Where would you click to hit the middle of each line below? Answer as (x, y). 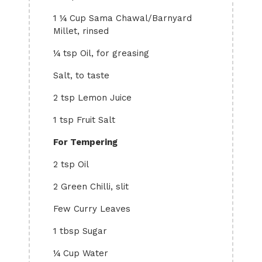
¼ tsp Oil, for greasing (101, 53)
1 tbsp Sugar (80, 231)
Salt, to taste (81, 75)
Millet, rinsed (81, 31)
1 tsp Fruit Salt (84, 120)
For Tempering (85, 142)
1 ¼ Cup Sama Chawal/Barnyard (123, 18)
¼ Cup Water (81, 253)
